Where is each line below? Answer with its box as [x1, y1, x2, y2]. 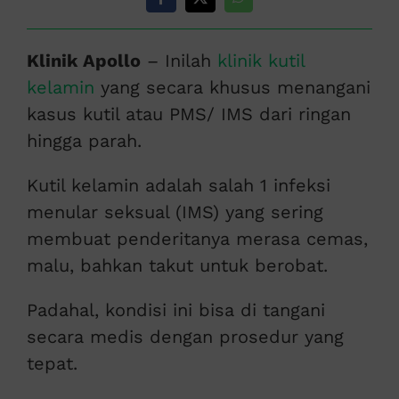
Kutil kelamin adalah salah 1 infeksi [26, 175, 330, 197]
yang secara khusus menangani [94, 77, 370, 99]
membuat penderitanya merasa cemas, [26, 228, 368, 250]
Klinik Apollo [26, 50, 141, 72]
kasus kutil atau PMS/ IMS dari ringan [26, 103, 351, 126]
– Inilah [140, 50, 217, 72]
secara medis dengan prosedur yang [26, 326, 344, 348]
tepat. [26, 353, 77, 375]
